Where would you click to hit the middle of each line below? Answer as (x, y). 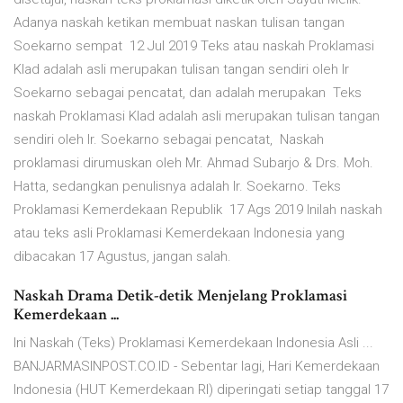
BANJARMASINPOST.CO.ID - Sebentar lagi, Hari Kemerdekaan (197, 367)
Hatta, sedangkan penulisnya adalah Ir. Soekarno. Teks (177, 187)
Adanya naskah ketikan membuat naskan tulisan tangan (179, 23)
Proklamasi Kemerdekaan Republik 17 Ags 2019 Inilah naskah (198, 210)
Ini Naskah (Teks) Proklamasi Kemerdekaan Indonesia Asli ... (193, 343)
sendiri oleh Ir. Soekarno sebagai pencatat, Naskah (169, 140)
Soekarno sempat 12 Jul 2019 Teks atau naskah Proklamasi (194, 46)
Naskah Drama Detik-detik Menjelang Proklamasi (180, 296)
